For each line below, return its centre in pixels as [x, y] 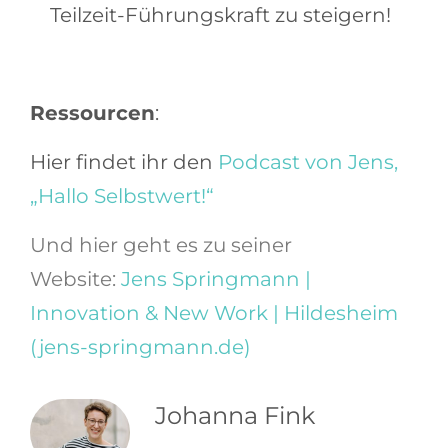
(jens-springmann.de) [140, 347]
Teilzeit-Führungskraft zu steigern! [220, 15]
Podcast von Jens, [308, 162]
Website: [75, 279]
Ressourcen [92, 113]
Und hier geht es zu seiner [161, 245]
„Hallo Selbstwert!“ [122, 196]
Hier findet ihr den [124, 162]
